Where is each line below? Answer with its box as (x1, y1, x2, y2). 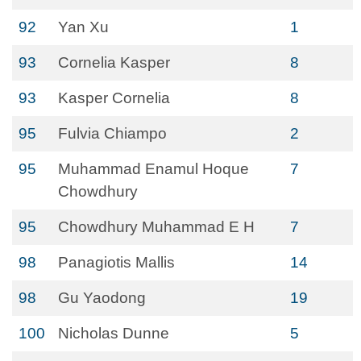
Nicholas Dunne (58, 325, 169, 342)
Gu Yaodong (58, 289, 146, 306)
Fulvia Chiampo (58, 125, 167, 142)
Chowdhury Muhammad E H (58, 218, 255, 235)
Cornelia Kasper (58, 54, 170, 71)
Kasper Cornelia (58, 89, 170, 106)
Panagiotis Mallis (58, 254, 175, 271)
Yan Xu (58, 19, 109, 35)
